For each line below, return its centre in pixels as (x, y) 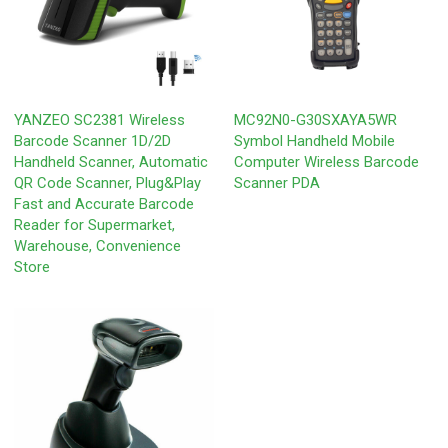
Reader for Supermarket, (95, 225)
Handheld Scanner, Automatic (111, 162)
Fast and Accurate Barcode (104, 204)
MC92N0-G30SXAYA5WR (315, 120)
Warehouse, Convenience (98, 246)
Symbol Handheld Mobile (314, 141)
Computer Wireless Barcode (326, 162)
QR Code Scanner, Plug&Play (108, 183)
